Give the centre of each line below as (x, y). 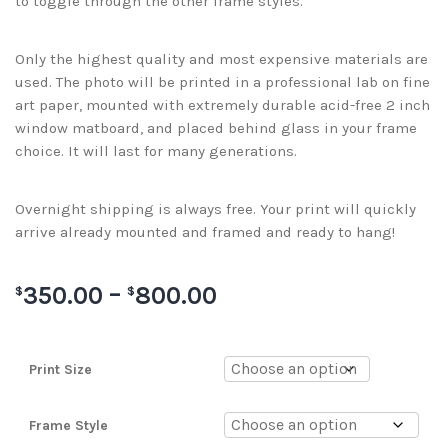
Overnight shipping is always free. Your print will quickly (215, 209)
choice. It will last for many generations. (156, 151)
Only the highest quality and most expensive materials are (221, 59)
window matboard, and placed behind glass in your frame (216, 128)
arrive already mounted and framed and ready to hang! (205, 232)
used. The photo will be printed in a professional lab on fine (222, 82)
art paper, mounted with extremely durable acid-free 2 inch (222, 105)
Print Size (60, 369)
